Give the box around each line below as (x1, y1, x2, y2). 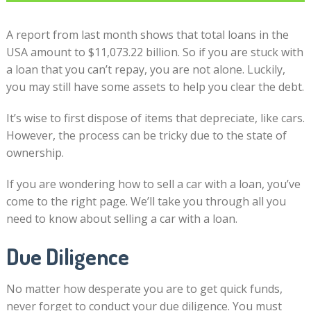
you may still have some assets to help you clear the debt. (6, 79, 304, 95)
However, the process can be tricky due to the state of (6, 128, 287, 144)
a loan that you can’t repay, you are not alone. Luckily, (6, 62, 285, 78)
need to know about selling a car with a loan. (6, 211, 237, 227)
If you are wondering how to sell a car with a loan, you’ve (6, 176, 301, 192)
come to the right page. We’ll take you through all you (6, 194, 286, 210)
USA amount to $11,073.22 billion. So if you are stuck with (6, 44, 303, 60)
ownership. (6, 145, 64, 161)
